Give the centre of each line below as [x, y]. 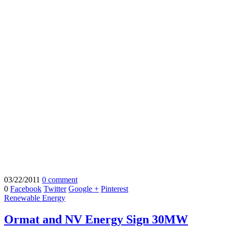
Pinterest [115, 189]
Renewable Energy [35, 198]
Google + [84, 189]
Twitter [55, 189]
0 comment [60, 180]
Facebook [26, 189]
